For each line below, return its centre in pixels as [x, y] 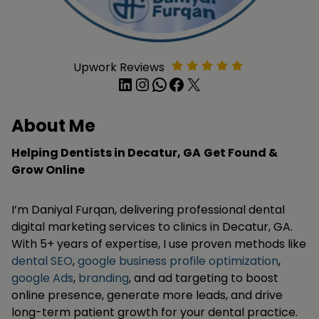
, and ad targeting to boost [204, 278]
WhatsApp [156, 83]
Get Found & [241, 152]
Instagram [142, 83]
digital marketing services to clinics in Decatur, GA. [152, 226]
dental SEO [42, 261]
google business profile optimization [178, 261]
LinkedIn [122, 83]
